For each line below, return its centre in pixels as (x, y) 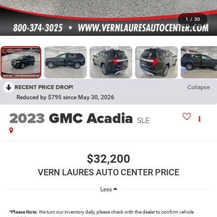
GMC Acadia (91, 118)
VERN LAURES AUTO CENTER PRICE (108, 172)
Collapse (199, 87)
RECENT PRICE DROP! (44, 87)
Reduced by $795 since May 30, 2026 (65, 98)
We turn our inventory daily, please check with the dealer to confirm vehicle (116, 212)
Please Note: (24, 212)
